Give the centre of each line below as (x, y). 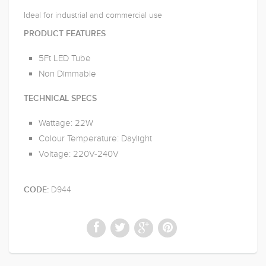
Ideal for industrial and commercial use (93, 15)
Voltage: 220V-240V (79, 154)
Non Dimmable (67, 74)
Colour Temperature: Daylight (95, 138)
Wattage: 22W (66, 123)
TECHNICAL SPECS (60, 99)
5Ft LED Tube (65, 58)
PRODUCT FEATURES (65, 34)
